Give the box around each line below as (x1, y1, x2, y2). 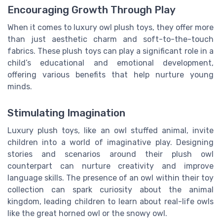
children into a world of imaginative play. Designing (7, 138, 214, 147)
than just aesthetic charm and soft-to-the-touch (7, 35, 214, 44)
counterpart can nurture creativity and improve (7, 161, 214, 171)
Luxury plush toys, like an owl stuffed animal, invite (7, 126, 214, 136)
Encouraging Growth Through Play (7, 4, 176, 16)
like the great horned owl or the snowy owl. (7, 209, 167, 219)
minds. (7, 82, 32, 92)
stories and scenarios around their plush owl (7, 149, 214, 159)
